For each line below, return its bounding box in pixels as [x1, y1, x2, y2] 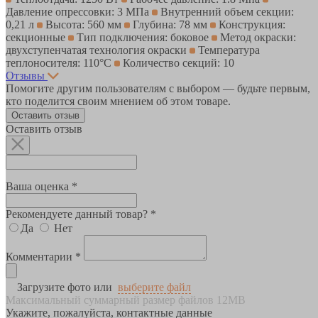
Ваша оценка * [6, 180, 77, 192]
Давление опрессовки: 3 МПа [6, 5, 152, 18]
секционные [6, 31, 68, 43]
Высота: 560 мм [43, 18, 124, 31]
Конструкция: [216, 18, 285, 31]
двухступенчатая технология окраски [6, 43, 190, 56]
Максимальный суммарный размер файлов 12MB [6, 293, 246, 306]
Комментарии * [6, 250, 81, 263]
